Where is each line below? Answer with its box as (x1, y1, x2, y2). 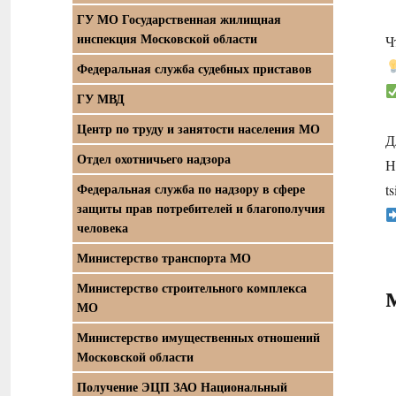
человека (77, 218, 128, 237)
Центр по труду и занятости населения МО (77, 119, 320, 138)
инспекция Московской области (77, 29, 257, 48)
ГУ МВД (77, 89, 125, 108)
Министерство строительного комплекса (77, 278, 307, 297)
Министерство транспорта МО (77, 248, 251, 267)
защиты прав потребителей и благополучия (77, 199, 325, 217)
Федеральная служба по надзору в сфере (77, 179, 305, 198)
